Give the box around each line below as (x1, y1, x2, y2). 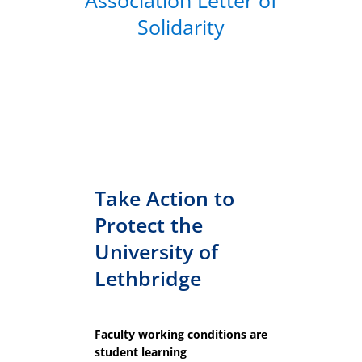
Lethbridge (95, 264, 201, 293)
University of (95, 238, 218, 266)
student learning (95, 343, 187, 360)
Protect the (95, 211, 203, 239)
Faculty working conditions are (95, 326, 267, 342)
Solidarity (137, 13, 225, 41)
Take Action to (95, 184, 234, 213)
